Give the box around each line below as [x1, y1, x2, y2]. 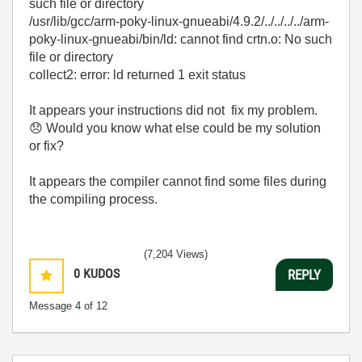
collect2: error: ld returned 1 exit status [29, 68, 246, 82]
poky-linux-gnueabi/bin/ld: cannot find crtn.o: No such [29, 32, 332, 47]
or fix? [29, 139, 64, 154]
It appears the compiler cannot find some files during [29, 175, 326, 189]
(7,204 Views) [144, 248, 208, 261]
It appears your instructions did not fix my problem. [29, 103, 318, 118]
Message [29, 300, 75, 313]
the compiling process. [29, 192, 158, 207]
